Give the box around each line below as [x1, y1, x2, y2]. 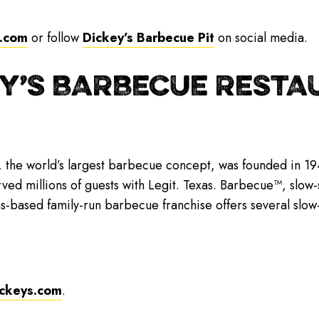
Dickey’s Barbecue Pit [82, 28, 214, 47]
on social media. [214, 28, 308, 47]
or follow [27, 28, 83, 47]
